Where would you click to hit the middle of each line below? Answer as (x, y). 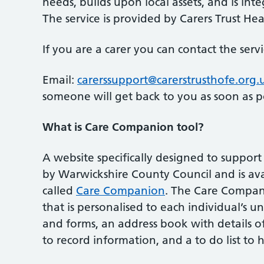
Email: (60, 80)
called (59, 190)
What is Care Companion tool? (123, 127)
